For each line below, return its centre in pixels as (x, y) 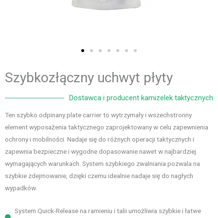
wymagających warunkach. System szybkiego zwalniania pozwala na (102, 163)
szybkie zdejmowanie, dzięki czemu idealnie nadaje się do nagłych (99, 176)
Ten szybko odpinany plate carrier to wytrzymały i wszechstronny (98, 115)
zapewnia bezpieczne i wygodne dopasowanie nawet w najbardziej (100, 151)
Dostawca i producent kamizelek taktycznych (141, 98)
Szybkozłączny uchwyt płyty (89, 78)
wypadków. (21, 188)
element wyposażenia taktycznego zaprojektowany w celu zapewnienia (107, 127)
